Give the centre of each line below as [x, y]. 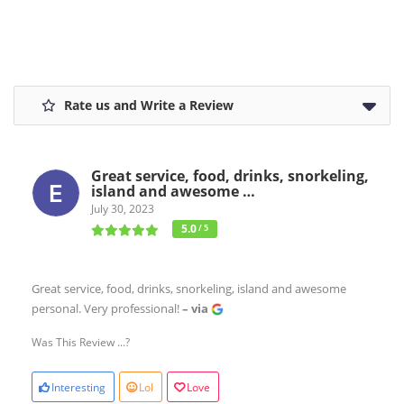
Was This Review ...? [81, 342]
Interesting [78, 387]
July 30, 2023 [123, 208]
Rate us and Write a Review [147, 105]
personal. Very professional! [107, 308]
